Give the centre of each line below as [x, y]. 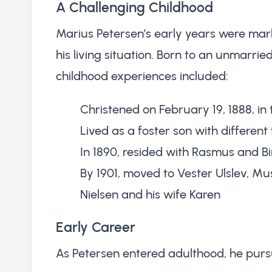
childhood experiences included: [142, 76]
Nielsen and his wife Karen [150, 194]
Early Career [96, 227]
